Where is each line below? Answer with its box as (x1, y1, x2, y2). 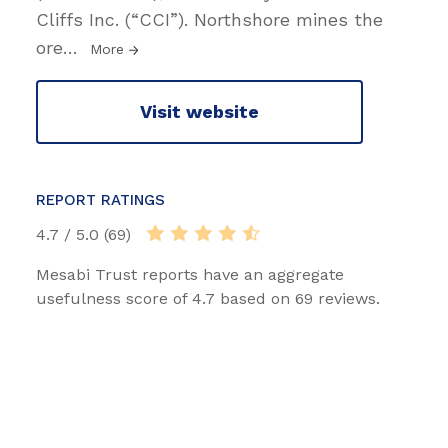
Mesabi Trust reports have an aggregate (36, 264, 344, 284)
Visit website (140, 101, 259, 123)
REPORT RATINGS (36, 190, 165, 209)
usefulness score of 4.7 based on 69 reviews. (36, 288, 380, 308)
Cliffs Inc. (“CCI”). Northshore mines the (36, 8, 383, 30)
